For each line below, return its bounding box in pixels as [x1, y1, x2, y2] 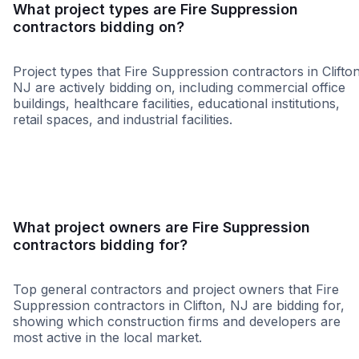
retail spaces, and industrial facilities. [13, 111, 232, 128]
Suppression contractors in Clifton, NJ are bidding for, [13, 297, 345, 314]
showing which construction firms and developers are [13, 313, 341, 330]
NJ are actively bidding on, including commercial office [13, 79, 345, 96]
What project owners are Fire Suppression [13, 219, 310, 236]
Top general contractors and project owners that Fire [13, 281, 339, 298]
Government [154, 131, 232, 147]
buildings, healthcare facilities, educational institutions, [13, 95, 340, 112]
